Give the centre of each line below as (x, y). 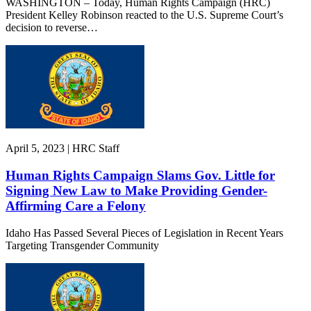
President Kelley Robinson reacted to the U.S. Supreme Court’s (144, 15)
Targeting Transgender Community (82, 245)
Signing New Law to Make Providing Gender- (136, 191)
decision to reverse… (52, 28)
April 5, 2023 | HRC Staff (62, 149)
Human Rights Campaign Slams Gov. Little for (140, 176)
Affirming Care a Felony (76, 206)
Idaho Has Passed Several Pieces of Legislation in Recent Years (144, 233)
